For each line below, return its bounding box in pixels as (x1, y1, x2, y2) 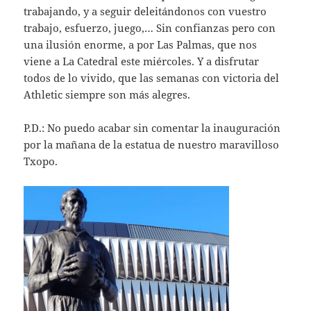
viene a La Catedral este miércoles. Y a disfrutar (24, 53, 260, 68)
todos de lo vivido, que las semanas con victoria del (24, 70, 280, 85)
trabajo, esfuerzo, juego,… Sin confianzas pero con (24, 20, 276, 35)
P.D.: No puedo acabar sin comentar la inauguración (24, 120, 281, 135)
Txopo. (24, 153, 58, 168)
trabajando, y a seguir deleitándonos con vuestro (24, 3, 267, 18)
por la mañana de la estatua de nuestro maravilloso (24, 137, 280, 151)
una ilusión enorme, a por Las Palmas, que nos (24, 37, 258, 51)
